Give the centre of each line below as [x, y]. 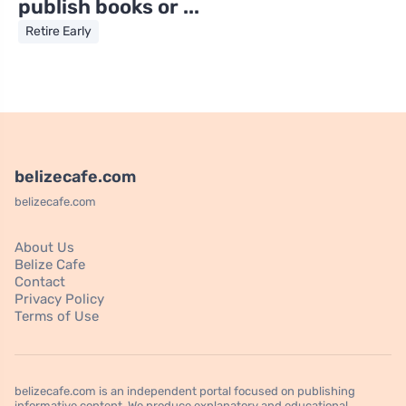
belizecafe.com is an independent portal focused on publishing [185, 391]
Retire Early [58, 31]
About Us [44, 247]
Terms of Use [57, 316]
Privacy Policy [59, 299]
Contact [40, 281]
